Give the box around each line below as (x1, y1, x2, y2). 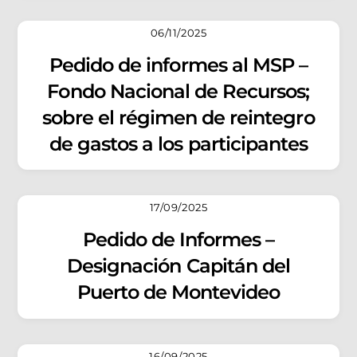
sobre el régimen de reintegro (42, 105, 315, 129)
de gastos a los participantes (49, 131, 308, 155)
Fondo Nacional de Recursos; (47, 79, 310, 103)
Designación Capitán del (67, 254, 290, 278)
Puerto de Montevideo (76, 280, 280, 304)
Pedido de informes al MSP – (49, 53, 308, 76)
